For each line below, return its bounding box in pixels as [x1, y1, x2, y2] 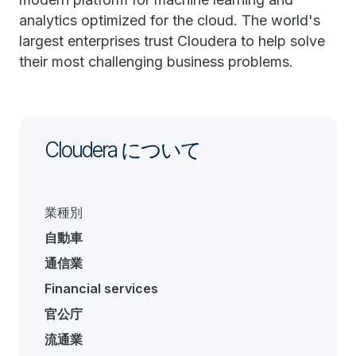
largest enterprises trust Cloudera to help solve [19, 33, 325, 49]
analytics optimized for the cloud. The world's [19, 12, 320, 29]
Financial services [44, 281, 158, 296]
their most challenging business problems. [19, 53, 297, 70]
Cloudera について [44, 137, 200, 162]
